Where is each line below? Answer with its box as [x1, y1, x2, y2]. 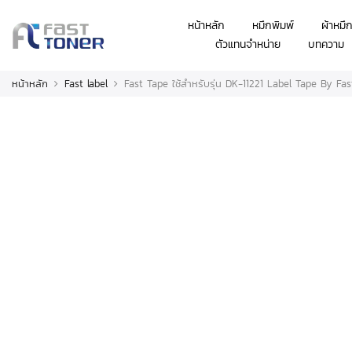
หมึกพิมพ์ [252, 17, 295, 34]
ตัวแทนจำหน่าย [215, 36, 281, 53]
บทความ [308, 36, 345, 53]
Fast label [64, 76, 108, 91]
